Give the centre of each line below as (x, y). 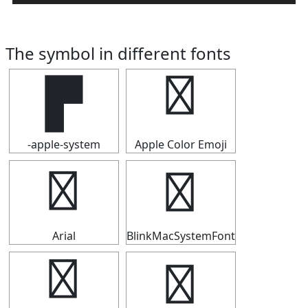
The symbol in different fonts (118, 53)
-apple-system (64, 144)
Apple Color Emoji (181, 144)
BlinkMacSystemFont (181, 236)
